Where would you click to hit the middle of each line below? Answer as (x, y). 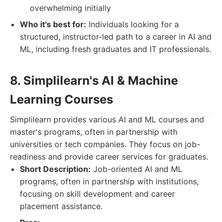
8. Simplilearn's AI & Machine (94, 81)
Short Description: (55, 169)
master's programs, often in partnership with (94, 132)
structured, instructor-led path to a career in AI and (116, 37)
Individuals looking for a (133, 24)
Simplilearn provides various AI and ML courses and (107, 119)
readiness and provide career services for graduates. (109, 157)
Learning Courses (61, 99)
